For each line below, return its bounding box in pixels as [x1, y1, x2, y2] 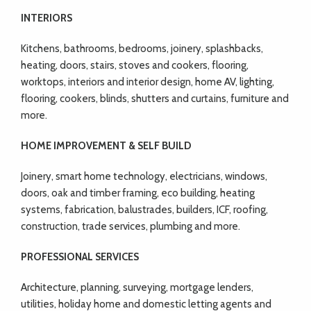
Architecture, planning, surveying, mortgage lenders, [21, 281, 253, 294]
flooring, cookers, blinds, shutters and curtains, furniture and [21, 92, 289, 106]
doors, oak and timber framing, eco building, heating [21, 187, 255, 200]
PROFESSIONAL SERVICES [21, 251, 139, 264]
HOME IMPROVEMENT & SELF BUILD [21, 140, 192, 153]
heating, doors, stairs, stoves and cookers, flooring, [21, 59, 249, 72]
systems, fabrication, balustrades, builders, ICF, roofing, [21, 203, 268, 217]
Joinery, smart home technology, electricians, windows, [21, 170, 267, 183]
